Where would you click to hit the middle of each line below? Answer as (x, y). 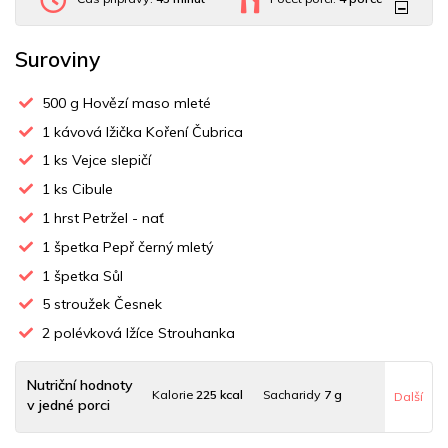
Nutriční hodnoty (79, 384)
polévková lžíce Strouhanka (143, 333)
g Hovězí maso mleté (139, 102)
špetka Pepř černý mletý (132, 246)
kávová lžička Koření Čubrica (147, 131)
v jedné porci (68, 404)
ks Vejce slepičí (101, 160)
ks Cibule (82, 189)
